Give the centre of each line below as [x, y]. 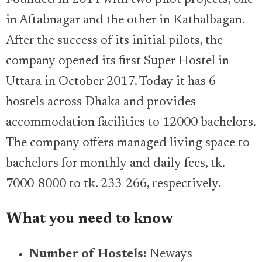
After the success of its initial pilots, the [114, 41]
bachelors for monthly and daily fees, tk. [115, 163]
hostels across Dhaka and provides [101, 102]
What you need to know [89, 219]
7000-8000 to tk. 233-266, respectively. [113, 184]
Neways [170, 254]
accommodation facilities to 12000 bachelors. [131, 123]
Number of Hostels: [88, 254]
